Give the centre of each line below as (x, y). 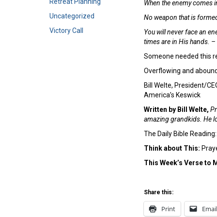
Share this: (159, 192)
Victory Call (66, 31)
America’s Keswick (172, 95)
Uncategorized (72, 16)
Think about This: (172, 148)
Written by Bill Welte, (176, 109)
